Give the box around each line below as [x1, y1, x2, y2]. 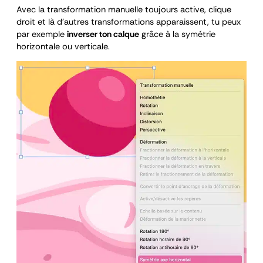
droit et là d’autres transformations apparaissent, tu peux [16, 16, 241, 28]
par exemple [16, 28, 67, 40]
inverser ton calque [67, 28, 139, 40]
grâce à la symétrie [139, 28, 215, 40]
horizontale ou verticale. [16, 41, 110, 52]
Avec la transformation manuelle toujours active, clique [16, 4, 231, 15]
